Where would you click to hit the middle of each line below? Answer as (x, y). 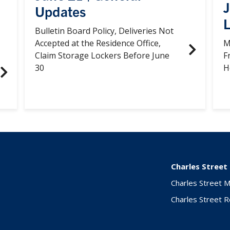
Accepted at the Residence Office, (98, 43)
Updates (60, 11)
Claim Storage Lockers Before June (102, 55)
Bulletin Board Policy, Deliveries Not (104, 31)
